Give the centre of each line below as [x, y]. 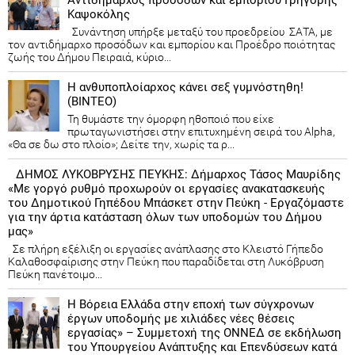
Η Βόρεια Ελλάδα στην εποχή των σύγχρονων [191, 304]
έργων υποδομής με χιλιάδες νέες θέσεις [181, 318]
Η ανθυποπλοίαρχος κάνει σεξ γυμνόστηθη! [185, 87]
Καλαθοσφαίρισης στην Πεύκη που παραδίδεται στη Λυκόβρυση [166, 261]
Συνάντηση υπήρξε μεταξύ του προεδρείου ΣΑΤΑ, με [200, 31]
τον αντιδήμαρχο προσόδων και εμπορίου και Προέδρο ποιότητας [172, 44]
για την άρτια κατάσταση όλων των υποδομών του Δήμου [165, 217]
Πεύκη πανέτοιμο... [55, 274]
